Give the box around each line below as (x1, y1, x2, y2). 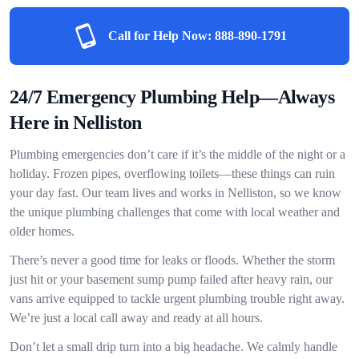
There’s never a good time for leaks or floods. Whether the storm (10, 253, 335, 267)
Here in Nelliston (10, 112, 142, 133)
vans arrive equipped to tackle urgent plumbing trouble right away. (10, 292, 345, 305)
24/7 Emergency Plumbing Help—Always (10, 87, 334, 107)
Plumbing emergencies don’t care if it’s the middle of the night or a (10, 147, 345, 161)
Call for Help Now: (107, 29, 212, 42)
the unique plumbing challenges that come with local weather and (10, 205, 340, 219)
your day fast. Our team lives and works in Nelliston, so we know (10, 186, 341, 200)
